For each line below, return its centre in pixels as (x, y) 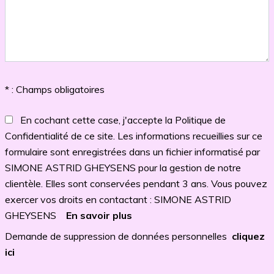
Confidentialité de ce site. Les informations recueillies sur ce (134, 135)
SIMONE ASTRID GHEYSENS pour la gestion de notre (123, 167)
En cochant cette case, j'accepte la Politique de (119, 120)
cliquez (248, 236)
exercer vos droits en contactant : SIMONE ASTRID (118, 199)
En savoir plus (99, 215)
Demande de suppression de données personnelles (118, 236)
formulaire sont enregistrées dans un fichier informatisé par (132, 151)
